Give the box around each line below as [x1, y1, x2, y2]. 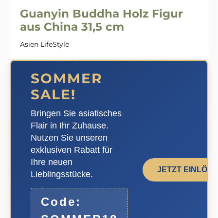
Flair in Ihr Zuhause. [31, 121, 109, 131]
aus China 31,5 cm [20, 19, 124, 34]
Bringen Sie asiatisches [31, 109, 122, 119]
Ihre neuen [31, 157, 73, 167]
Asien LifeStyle [20, 40, 69, 49]
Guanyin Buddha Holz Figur [20, 6, 183, 20]
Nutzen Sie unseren [31, 133, 108, 143]
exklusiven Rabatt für [31, 145, 112, 155]
